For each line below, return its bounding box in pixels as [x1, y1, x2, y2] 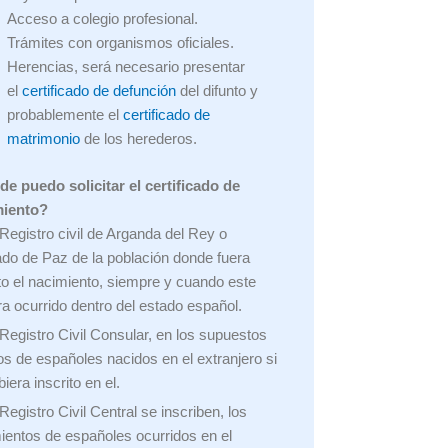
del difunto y [176, 82, 259, 99]
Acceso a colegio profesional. [7, 10, 199, 27]
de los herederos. [80, 130, 198, 147]
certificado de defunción [22, 82, 177, 99]
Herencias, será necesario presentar [7, 58, 246, 75]
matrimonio [7, 130, 81, 147]
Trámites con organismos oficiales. [7, 34, 235, 51]
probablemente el [7, 106, 124, 123]
